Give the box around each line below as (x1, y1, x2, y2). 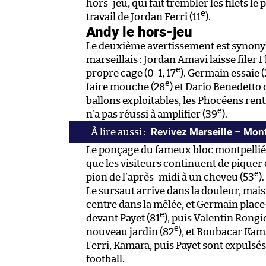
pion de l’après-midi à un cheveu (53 (86, 172, 254, 183)
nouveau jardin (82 (86, 227, 174, 237)
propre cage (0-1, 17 (86, 68, 176, 79)
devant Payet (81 (86, 213, 160, 224)
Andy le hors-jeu (86, 22, 192, 42)
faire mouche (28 (86, 82, 165, 93)
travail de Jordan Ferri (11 (86, 12, 201, 23)
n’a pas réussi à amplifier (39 (86, 109, 217, 120)
